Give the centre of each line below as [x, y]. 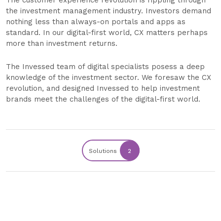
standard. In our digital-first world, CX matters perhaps [107, 33]
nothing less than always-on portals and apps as [96, 22]
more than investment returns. [63, 44]
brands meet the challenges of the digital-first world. [104, 99]
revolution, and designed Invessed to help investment [103, 89]
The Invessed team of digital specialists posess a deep [105, 67]
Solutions [104, 151]
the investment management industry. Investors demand [109, 11]
